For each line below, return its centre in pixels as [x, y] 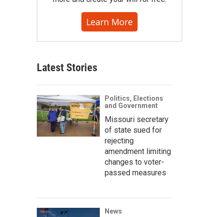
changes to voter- [134, 162]
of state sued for [133, 130]
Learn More [109, 22]
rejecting [119, 141]
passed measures [135, 173]
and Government [131, 106]
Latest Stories [67, 68]
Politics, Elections [134, 98]
